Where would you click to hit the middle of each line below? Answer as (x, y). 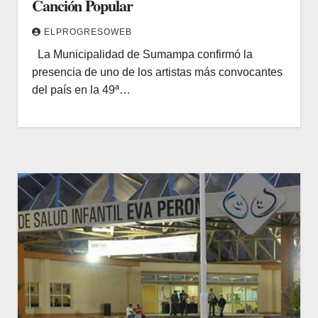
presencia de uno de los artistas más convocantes (157, 72)
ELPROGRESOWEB (88, 32)
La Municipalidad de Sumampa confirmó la (142, 54)
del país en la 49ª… (81, 89)
